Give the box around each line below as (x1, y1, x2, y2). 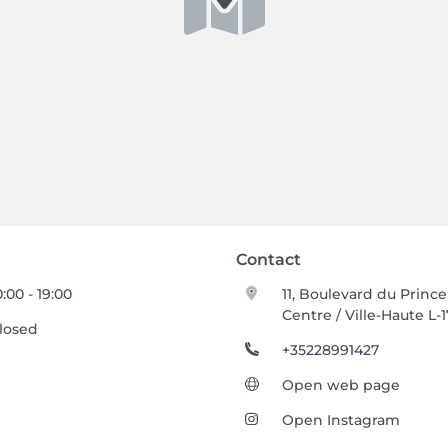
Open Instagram (282, 411, 401, 429)
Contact (236, 250, 301, 269)
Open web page (282, 376, 401, 394)
